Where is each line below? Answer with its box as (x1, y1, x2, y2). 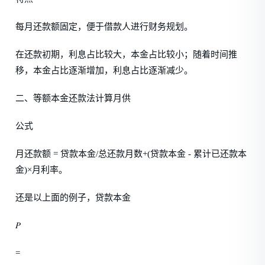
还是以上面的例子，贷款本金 (15, 193, 131, 202)
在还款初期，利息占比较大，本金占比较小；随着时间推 (15, 50, 238, 59)
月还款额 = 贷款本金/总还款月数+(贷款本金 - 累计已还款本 (15, 149, 247, 159)
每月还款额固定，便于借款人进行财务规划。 (15, 22, 193, 31)
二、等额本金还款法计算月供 (15, 93, 131, 103)
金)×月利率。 (15, 165, 68, 174)
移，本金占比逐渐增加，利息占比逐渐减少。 (15, 66, 193, 75)
